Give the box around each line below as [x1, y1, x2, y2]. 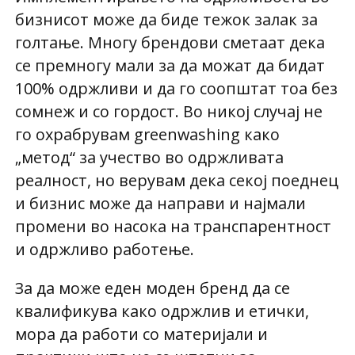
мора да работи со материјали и [14, 323, 268, 345]
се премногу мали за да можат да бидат [14, 55, 325, 77]
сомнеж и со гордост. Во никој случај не [14, 101, 323, 123]
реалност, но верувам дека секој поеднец [14, 170, 338, 192]
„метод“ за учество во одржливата [14, 147, 284, 169]
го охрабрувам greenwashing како [14, 124, 280, 146]
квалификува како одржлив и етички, [14, 300, 309, 322]
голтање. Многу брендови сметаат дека [14, 32, 325, 54]
